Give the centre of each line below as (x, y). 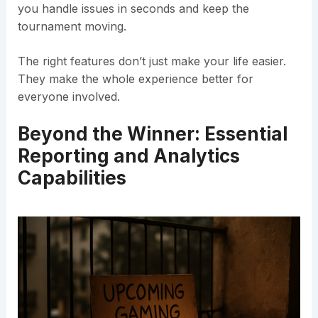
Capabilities (72, 178)
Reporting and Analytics (128, 156)
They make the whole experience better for (135, 79)
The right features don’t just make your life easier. (152, 61)
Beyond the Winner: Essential (152, 134)
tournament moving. (72, 27)
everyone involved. (68, 97)
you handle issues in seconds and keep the (133, 9)
